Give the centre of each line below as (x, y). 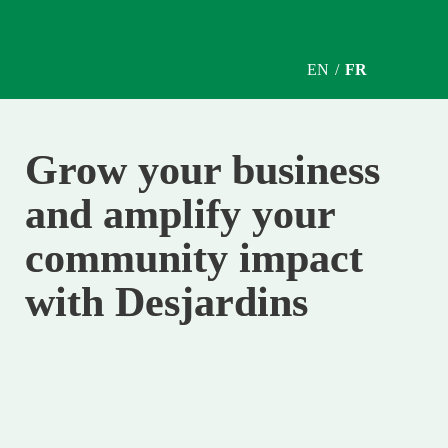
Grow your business (202, 169)
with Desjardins (166, 301)
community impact (194, 257)
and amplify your (180, 213)
